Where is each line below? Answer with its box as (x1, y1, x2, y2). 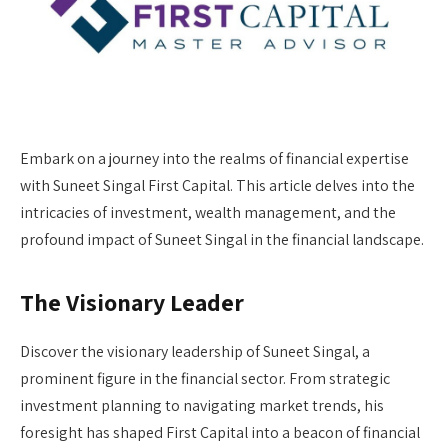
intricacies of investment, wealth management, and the (20, 202, 396, 223)
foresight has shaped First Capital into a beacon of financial (20, 422, 420, 444)
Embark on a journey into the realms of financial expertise (20, 148, 409, 169)
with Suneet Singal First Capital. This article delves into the (20, 175, 415, 196)
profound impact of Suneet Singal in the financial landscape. (20, 229, 424, 250)
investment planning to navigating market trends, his (20, 395, 384, 417)
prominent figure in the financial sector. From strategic (20, 368, 390, 390)
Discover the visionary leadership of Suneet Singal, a (20, 341, 370, 363)
